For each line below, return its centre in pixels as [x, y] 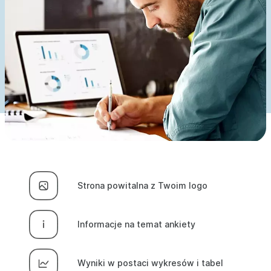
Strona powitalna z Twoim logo [142, 185]
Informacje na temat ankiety [136, 224]
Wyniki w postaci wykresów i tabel [150, 263]
